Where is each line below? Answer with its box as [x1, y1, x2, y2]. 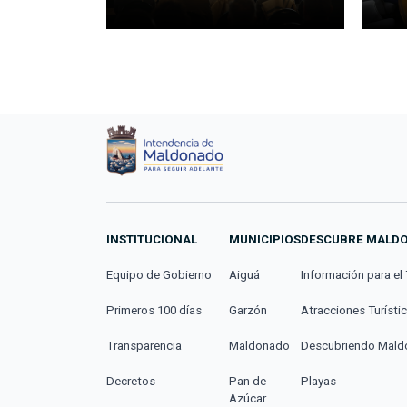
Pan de [229, 374, 267, 389]
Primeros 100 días [106, 303, 202, 318]
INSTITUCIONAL [106, 233, 197, 247]
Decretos [106, 374, 155, 389]
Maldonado [229, 339, 291, 353]
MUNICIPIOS [229, 233, 302, 247]
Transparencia [106, 339, 182, 353]
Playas [301, 374, 337, 389]
